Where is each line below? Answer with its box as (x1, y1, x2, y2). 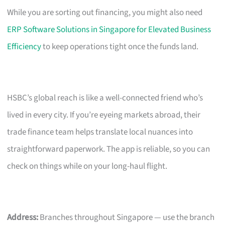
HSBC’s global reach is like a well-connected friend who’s (7, 91, 203, 104)
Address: (7, 211, 39, 223)
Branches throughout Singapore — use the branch (38, 211, 215, 223)
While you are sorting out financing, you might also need (7, 6, 203, 19)
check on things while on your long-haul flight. (7, 160, 168, 172)
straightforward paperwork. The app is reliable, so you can (7, 143, 210, 155)
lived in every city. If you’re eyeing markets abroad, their (7, 108, 201, 121)
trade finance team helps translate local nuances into (7, 126, 193, 138)
